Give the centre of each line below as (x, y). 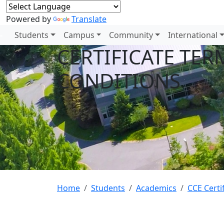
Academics (156, 188)
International (193, 35)
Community (131, 35)
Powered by (29, 19)
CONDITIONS (119, 81)
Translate (89, 19)
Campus (79, 35)
